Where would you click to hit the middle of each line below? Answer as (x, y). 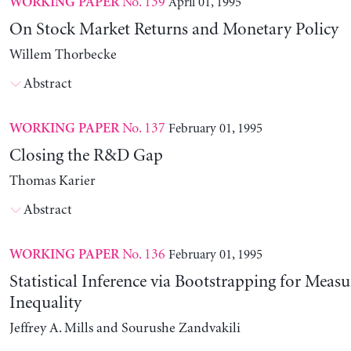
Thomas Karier (52, 181)
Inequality (45, 304)
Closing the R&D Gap (86, 156)
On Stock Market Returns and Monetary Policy (174, 30)
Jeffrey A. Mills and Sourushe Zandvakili (125, 329)
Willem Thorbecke (63, 55)
